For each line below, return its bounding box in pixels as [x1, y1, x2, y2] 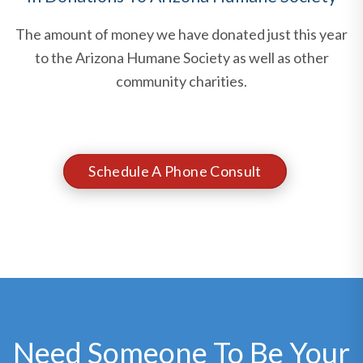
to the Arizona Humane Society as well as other [34, 49, 329, 67]
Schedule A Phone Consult [88, 162, 262, 181]
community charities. [116, 72, 247, 91]
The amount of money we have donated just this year [15, 25, 348, 44]
